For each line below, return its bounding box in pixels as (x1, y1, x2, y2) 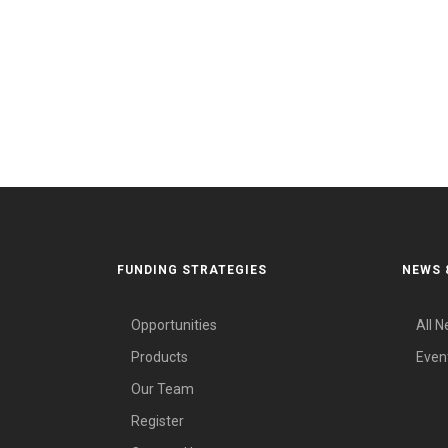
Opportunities (131, 316, 217, 333)
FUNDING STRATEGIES (117, 262, 267, 277)
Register (131, 412, 184, 429)
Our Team (131, 380, 194, 397)
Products (131, 348, 188, 365)
